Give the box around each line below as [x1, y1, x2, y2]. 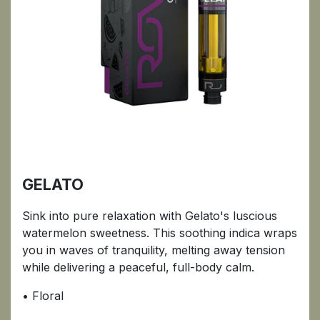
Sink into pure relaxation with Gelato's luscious [22, 208, 277, 223]
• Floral [22, 288, 64, 303]
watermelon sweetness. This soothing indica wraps [22, 225, 297, 240]
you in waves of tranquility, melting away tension [22, 242, 285, 257]
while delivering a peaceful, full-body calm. [22, 259, 254, 274]
